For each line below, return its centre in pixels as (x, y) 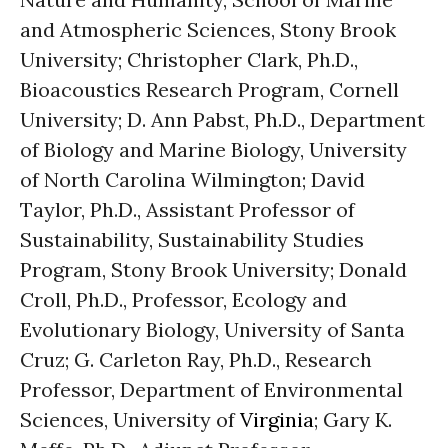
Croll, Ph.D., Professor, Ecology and (183, 299)
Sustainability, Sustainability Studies (192, 239)
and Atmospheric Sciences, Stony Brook (208, 29)
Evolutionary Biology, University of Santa (212, 329)
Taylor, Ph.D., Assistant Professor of (187, 209)
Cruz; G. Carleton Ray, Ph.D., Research (196, 359)
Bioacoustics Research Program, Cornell (209, 89)
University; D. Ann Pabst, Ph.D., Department (222, 119)
